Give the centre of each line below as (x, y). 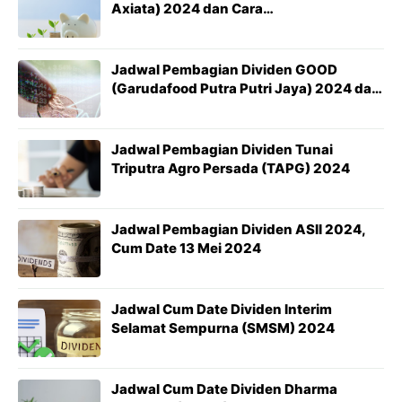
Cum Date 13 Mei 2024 (186, 248)
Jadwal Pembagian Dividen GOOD (224, 70)
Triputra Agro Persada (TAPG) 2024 (231, 168)
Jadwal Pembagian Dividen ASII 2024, (239, 229)
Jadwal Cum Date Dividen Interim (222, 309)
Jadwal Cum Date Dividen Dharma (224, 389)
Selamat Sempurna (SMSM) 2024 (223, 328)
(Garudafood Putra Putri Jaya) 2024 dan (246, 88)
